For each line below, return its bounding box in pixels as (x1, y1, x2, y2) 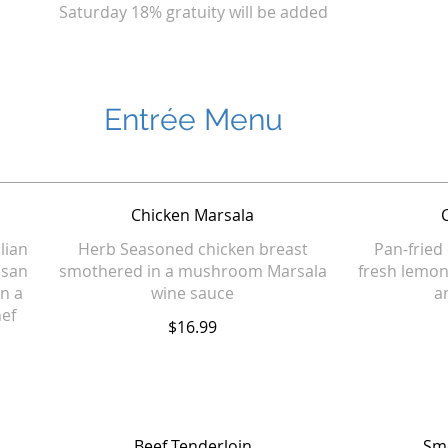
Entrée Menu (103, 102, 283, 137)
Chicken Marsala (131, 204, 255, 226)
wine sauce (151, 282, 235, 304)
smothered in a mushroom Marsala (58, 260, 327, 282)
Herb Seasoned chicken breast (77, 238, 308, 260)
